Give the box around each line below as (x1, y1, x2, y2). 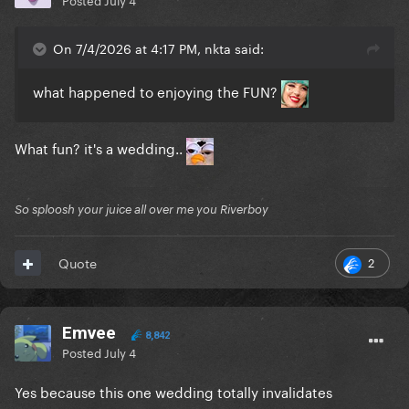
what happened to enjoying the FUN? (33, 79, 281, 102)
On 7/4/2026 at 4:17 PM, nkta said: (53, 37, 264, 58)
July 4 (104, 342, 136, 362)
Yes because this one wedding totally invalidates (15, 380, 332, 403)
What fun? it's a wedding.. (15, 136, 186, 159)
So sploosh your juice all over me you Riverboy (15, 202, 268, 217)
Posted (62, 342, 104, 362)
